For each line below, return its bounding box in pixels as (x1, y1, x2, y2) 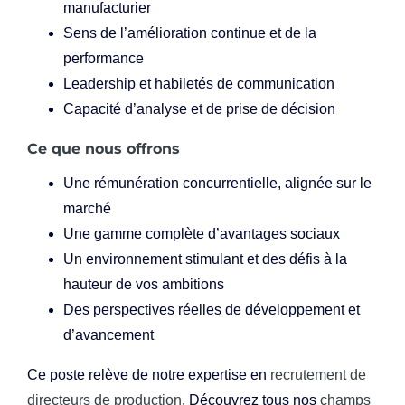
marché (63, 201, 111, 217)
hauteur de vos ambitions (63, 277, 224, 293)
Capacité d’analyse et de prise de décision (63, 101, 335, 118)
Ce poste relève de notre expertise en (27, 367, 270, 383)
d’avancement (63, 327, 154, 344)
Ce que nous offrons (27, 140, 180, 158)
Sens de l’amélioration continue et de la (63, 25, 316, 42)
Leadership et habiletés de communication (63, 76, 334, 92)
